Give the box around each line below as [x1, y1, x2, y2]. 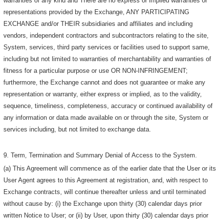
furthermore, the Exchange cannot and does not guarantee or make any [3, 78, 206, 86]
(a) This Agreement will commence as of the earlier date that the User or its [3, 165, 217, 173]
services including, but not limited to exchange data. [3, 125, 152, 133]
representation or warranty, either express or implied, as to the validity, [3, 90, 202, 98]
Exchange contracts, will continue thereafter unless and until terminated [3, 188, 206, 196]
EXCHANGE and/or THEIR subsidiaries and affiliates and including [3, 20, 193, 27]
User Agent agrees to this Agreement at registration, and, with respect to [3, 176, 208, 184]
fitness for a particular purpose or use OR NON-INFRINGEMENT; [3, 66, 188, 74]
